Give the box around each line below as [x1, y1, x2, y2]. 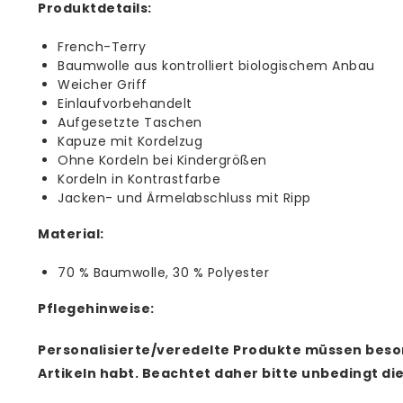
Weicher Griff [58, 76, 148, 94]
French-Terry [58, 38, 146, 56]
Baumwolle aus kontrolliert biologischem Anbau [58, 57, 375, 75]
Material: [38, 225, 104, 243]
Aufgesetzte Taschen [58, 113, 202, 131]
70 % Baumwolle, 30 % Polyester [58, 264, 269, 282]
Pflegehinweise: [38, 300, 155, 318]
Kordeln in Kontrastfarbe [58, 170, 220, 188]
